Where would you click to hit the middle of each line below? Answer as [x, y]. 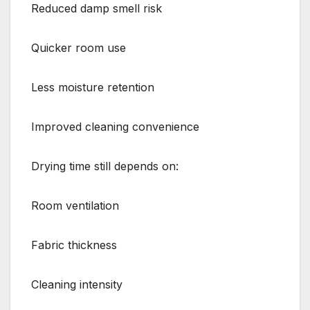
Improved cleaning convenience [115, 126]
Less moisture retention [93, 87]
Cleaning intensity [77, 284]
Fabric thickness [74, 245]
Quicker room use [79, 47]
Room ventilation [75, 205]
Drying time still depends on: [105, 166]
